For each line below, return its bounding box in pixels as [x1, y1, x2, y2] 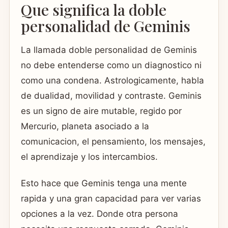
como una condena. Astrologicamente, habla [21, 75, 204, 86]
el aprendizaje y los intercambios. [21, 152, 158, 162]
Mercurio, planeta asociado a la [21, 121, 149, 132]
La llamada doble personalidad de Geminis [21, 45, 197, 55]
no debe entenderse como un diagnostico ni [21, 60, 202, 71]
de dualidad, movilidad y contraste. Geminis [21, 91, 202, 101]
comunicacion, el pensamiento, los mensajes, [21, 136, 206, 147]
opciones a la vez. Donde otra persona [21, 208, 178, 219]
